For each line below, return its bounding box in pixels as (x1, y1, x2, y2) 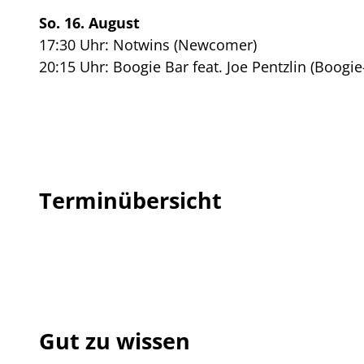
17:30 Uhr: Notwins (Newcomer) (39, 34, 257, 54)
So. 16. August (39, 12, 140, 32)
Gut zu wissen (39, 326, 190, 357)
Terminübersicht (39, 185, 222, 216)
